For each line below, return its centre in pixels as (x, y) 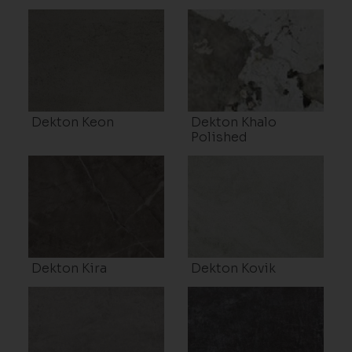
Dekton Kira (69, 268)
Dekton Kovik (233, 268)
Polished (219, 137)
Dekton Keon (72, 122)
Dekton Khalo (234, 122)
